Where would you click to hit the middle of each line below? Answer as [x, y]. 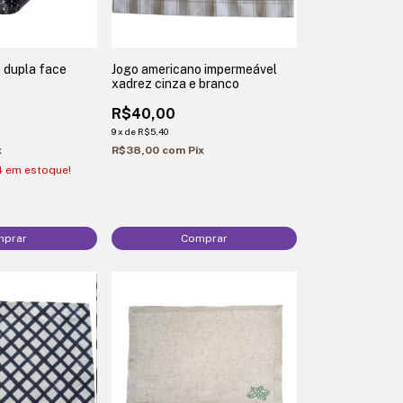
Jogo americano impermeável [194, 70]
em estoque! [37, 170]
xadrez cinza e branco [175, 84]
